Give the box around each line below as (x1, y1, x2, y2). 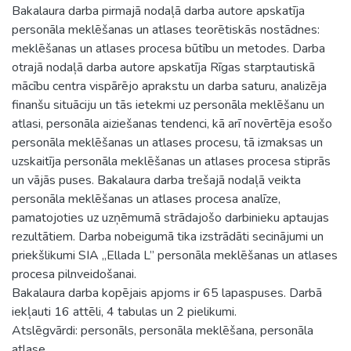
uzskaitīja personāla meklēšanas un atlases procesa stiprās (12, 152, 331, 170)
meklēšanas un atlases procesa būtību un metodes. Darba (12, 39, 325, 57)
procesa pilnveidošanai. (12, 265, 136, 283)
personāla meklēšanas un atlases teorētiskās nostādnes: (12, 20, 320, 38)
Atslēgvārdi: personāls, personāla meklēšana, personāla (12, 321, 313, 339)
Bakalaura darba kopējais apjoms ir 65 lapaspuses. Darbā (12, 284, 322, 302)
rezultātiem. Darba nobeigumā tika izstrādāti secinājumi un (12, 227, 324, 245)
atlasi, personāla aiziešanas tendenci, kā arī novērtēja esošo (12, 114, 332, 132)
